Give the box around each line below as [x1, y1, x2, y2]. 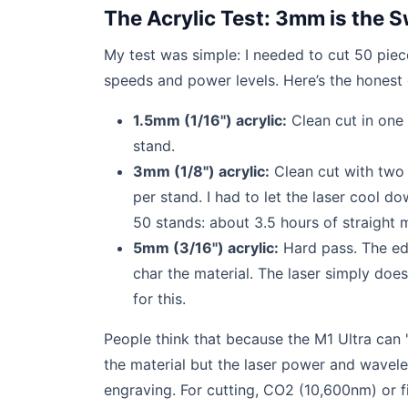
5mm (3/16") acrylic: [133, 239, 279, 257]
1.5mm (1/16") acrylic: [133, 111, 287, 129]
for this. [133, 290, 186, 308]
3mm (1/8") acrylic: [133, 162, 270, 180]
